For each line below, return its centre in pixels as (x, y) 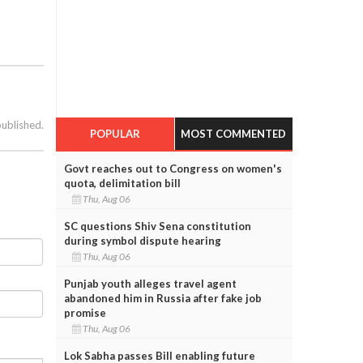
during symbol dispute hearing (142, 240)
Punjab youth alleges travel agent (150, 283)
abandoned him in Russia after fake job (162, 298)
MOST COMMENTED (234, 133)
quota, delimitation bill (122, 183)
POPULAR (115, 133)
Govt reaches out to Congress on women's (173, 168)
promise (85, 312)
